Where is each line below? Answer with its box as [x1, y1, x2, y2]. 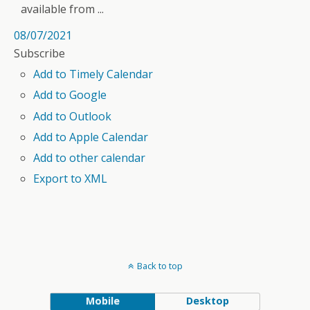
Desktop [185, 294, 229, 308]
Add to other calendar [33, 149, 146, 165]
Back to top [136, 259, 183, 273]
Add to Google [33, 87, 107, 103]
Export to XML [33, 171, 108, 187]
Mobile [85, 294, 120, 308]
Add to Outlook [33, 108, 112, 124]
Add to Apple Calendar [33, 129, 149, 145]
